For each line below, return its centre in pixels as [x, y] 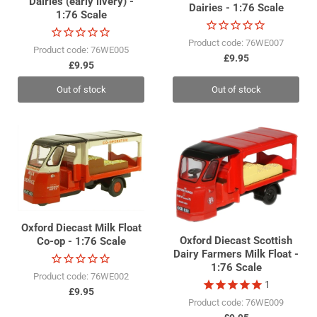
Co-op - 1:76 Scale [81, 241]
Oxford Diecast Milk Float [81, 227]
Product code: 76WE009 [236, 303]
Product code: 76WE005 [81, 50]
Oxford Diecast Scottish [236, 241]
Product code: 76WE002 [81, 276]
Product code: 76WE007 [236, 42]
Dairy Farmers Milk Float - [236, 254]
